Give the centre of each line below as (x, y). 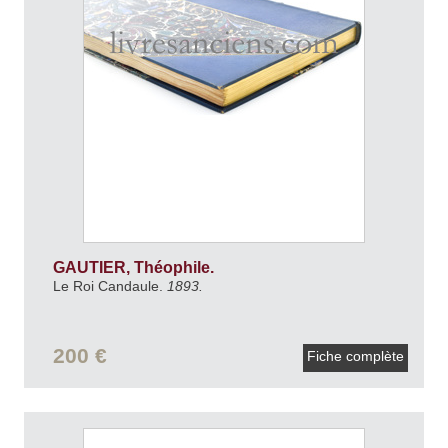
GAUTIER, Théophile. (135, 267)
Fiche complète (355, 356)
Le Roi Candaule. (109, 285)
